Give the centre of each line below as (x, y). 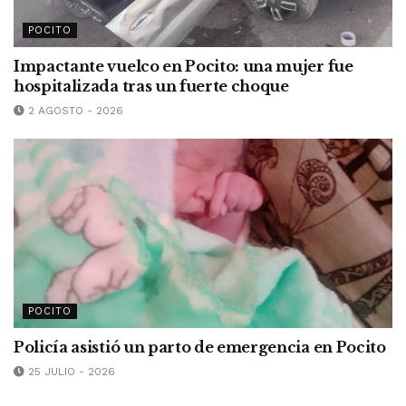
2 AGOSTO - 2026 (74, 110)
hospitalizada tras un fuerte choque (151, 86)
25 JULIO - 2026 (70, 371)
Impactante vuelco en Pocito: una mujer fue (184, 66)
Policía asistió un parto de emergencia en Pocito (200, 347)
